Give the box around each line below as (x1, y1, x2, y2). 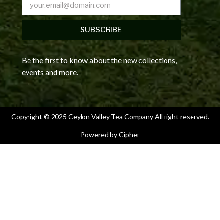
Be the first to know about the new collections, (21, 55, 177, 65)
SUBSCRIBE (80, 25, 122, 34)
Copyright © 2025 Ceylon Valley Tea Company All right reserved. (11, 112, 209, 121)
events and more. (21, 67, 78, 77)
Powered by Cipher (81, 130, 139, 138)
